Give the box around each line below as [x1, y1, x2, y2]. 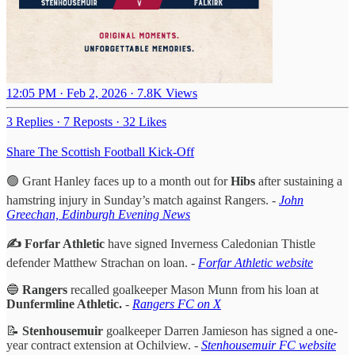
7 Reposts [63, 114, 113, 128]
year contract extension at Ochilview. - [6, 338, 201, 352]
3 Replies [6, 114, 53, 128]
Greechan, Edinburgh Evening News [6, 207, 190, 221]
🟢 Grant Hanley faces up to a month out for [6, 174, 231, 188]
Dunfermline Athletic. [6, 296, 122, 311]
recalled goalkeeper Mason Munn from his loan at [67, 282, 319, 296]
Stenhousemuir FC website [201, 338, 336, 352]
